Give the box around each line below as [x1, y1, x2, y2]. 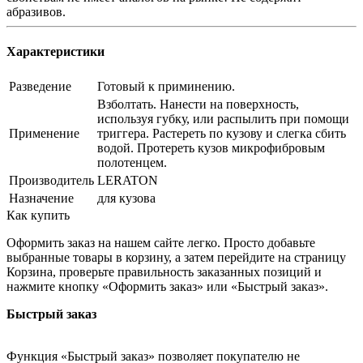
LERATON [97, 173, 158, 187]
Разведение [9, 79, 71, 93]
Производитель [9, 173, 94, 187]
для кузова [97, 190, 156, 205]
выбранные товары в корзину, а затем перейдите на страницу [6, 250, 346, 264]
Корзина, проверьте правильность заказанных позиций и [6, 264, 322, 279]
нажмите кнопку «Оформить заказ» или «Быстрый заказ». [6, 279, 328, 293]
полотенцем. [97, 155, 167, 169]
